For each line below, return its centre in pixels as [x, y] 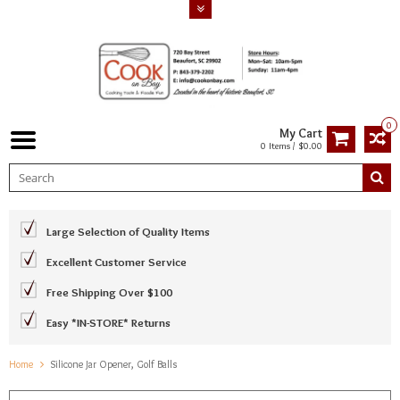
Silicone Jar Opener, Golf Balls [114, 363]
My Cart [301, 133]
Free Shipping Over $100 [109, 292]
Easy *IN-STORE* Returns [108, 322]
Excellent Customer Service [117, 261]
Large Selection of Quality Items [128, 231]
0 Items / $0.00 [292, 145]
